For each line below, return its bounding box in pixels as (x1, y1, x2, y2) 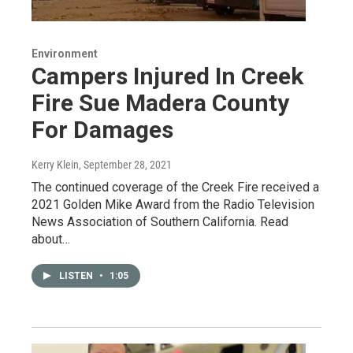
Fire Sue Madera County (32, 88, 289, 117)
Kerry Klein (32, 158, 79, 171)
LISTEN (59, 269, 95, 281)
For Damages (32, 115, 173, 143)
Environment (32, 46, 98, 60)
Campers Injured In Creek (32, 61, 303, 90)
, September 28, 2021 (79, 158, 172, 171)
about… (32, 231, 70, 247)
